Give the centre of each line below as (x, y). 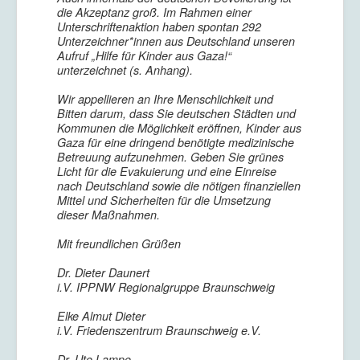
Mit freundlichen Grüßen (119, 243)
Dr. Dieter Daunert (103, 272)
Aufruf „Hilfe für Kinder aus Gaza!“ (144, 55)
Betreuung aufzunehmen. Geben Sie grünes (170, 157)
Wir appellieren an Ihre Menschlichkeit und (165, 99)
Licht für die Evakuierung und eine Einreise (167, 171)
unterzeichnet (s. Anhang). (125, 70)
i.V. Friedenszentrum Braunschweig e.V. (159, 330)
